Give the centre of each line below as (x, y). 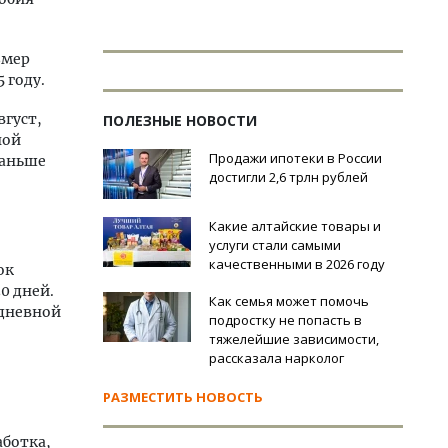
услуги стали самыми (275, 245)
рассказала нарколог (276, 358)
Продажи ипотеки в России (295, 158)
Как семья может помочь (289, 301)
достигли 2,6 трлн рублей (288, 177)
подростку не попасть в (285, 320)
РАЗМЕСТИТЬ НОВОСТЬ (183, 397)
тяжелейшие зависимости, (294, 339)
